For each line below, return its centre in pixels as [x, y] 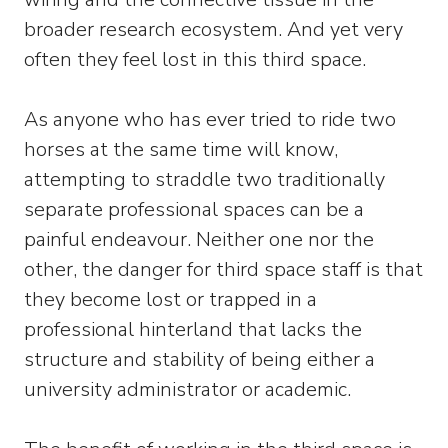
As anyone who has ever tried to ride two [210, 119]
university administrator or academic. [187, 389]
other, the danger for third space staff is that [223, 269]
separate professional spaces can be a [194, 209]
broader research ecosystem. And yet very [213, 29]
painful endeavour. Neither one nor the [199, 239]
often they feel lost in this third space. [195, 59]
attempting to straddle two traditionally [204, 179]
